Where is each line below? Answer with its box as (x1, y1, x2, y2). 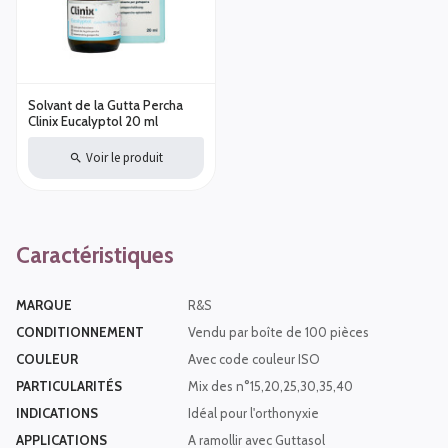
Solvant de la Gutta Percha (28, 97, 183, 114)
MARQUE (16, 297, 72, 314)
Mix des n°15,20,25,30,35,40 (188, 378, 353, 395)
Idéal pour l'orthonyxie (188, 405, 319, 422)
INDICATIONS (16, 405, 98, 422)
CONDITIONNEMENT (16, 324, 144, 341)
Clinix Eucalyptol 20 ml (28, 113, 158, 130)
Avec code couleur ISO (188, 351, 320, 368)
